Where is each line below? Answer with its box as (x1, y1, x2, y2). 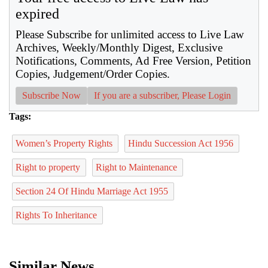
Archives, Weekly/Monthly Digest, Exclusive (16, 41, 223, 54)
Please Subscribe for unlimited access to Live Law (16, 28, 244, 41)
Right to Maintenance (96, 162, 179, 172)
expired (16, 5, 59, 22)
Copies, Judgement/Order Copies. (16, 67, 170, 80)
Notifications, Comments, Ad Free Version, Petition (16, 54, 251, 67)
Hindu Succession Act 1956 (128, 138, 236, 148)
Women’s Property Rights (16, 138, 115, 148)
